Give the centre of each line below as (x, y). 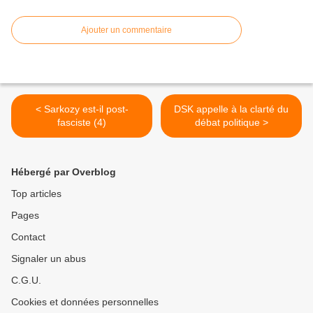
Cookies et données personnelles (85, 302)
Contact (28, 237)
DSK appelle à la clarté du (231, 109)
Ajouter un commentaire (126, 30)
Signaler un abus (49, 259)
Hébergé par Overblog (64, 172)
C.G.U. (26, 281)
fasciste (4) (82, 123)
